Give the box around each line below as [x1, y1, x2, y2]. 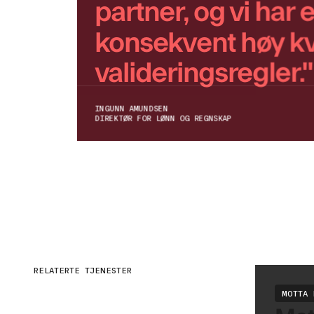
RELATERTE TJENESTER [34, 264, 132, 275]
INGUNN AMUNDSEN [95, 103, 168, 114]
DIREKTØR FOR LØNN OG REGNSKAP [95, 112, 232, 123]
